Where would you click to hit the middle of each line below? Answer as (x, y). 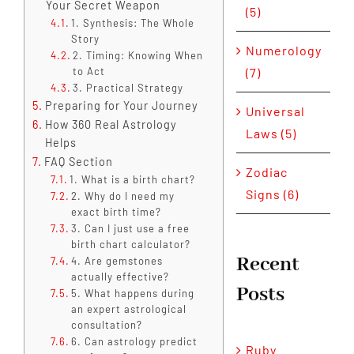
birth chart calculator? (131, 244)
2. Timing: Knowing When (138, 55)
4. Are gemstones (117, 260)
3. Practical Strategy (128, 87)
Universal (275, 111)
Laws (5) (271, 134)
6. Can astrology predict (135, 341)
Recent (267, 265)
